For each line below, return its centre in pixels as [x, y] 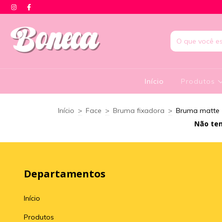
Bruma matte [198, 111]
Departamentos [65, 174]
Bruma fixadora [139, 111]
